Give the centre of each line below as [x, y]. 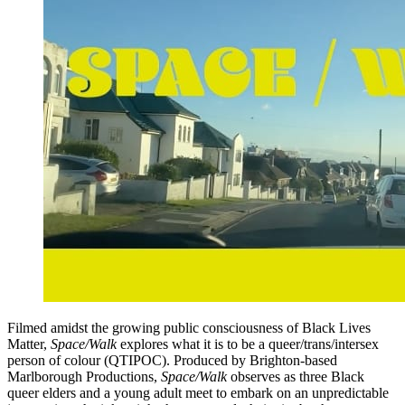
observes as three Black [297, 377]
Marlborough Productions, [84, 377]
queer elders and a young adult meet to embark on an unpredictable [198, 393]
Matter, [29, 344]
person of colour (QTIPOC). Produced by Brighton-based [172, 361]
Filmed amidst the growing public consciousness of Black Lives [189, 328]
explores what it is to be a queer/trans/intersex [250, 344]
